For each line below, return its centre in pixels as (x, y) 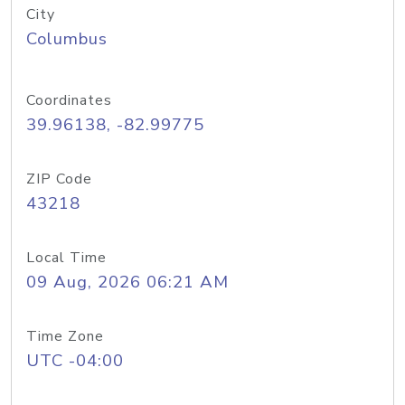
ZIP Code (59, 179)
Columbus (67, 39)
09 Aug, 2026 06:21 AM (127, 282)
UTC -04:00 (75, 361)
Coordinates (69, 100)
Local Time (66, 258)
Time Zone (65, 336)
